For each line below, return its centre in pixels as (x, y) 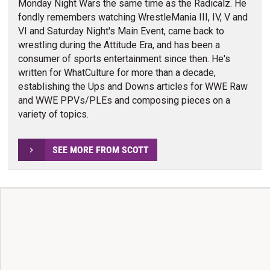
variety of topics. (53, 114)
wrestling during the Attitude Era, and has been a (119, 45)
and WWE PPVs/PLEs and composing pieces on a (124, 100)
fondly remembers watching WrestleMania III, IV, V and (133, 17)
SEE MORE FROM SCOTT (100, 149)
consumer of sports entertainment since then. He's (124, 58)
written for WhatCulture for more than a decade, (117, 72)
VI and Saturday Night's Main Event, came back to (121, 31)
